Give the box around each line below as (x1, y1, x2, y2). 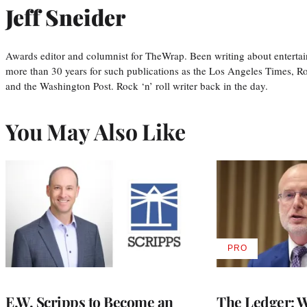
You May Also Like (5, 116, 186, 146)
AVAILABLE (236, 247, 286, 258)
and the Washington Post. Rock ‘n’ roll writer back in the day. (5, 78, 268, 93)
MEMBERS (236, 278, 283, 288)
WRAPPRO (236, 268, 284, 278)
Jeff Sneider (5, 2, 125, 32)
